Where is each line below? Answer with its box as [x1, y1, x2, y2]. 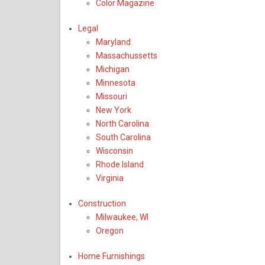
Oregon [96, 226, 124, 235]
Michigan [96, 64, 130, 74]
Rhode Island [96, 160, 144, 169]
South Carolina [96, 132, 151, 142]
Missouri [96, 92, 127, 101]
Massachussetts [96, 51, 157, 60]
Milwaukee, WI [96, 212, 148, 222]
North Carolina [96, 119, 149, 128]
